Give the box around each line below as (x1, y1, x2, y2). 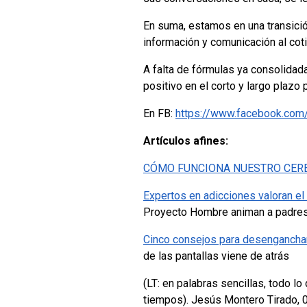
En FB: (143, 106, 175, 120)
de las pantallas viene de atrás (143, 249, 289, 262)
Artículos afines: (143, 134, 228, 147)
